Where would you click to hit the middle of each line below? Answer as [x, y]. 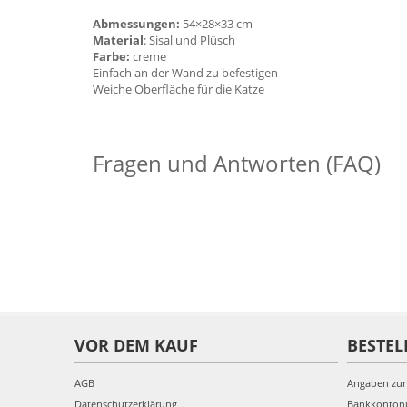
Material [118, 40]
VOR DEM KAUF [136, 345]
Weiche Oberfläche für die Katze [179, 89]
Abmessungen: [136, 24]
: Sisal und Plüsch [189, 40]
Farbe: [111, 56]
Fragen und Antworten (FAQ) [237, 163]
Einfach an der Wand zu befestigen [185, 73]
